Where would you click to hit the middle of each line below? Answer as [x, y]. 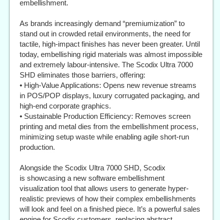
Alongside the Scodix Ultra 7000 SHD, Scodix [93, 168]
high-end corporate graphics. [65, 106]
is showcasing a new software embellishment [92, 178]
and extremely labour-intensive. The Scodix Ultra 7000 [106, 65]
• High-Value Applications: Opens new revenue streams [108, 85]
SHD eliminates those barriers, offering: [82, 75]
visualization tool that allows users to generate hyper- [104, 188]
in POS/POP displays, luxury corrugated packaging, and [110, 96]
